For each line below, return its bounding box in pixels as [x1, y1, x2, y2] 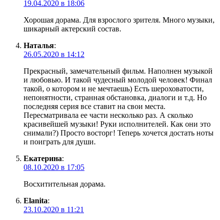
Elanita [24, 196, 48, 205]
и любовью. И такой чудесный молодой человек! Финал [24, 76, 212, 84]
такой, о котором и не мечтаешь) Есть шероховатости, [24, 84, 204, 93]
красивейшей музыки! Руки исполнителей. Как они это [24, 120, 211, 129]
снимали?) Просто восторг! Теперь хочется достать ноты [24, 129, 214, 137]
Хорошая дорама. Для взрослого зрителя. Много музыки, [24, 16, 215, 25]
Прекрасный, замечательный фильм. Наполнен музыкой [24, 67, 213, 76]
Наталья [24, 41, 54, 50]
